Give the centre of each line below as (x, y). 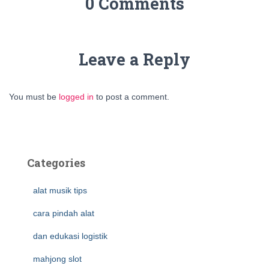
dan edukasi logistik (70, 236)
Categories (56, 163)
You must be (34, 97)
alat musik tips (60, 190)
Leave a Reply (134, 59)
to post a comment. (131, 97)
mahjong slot (57, 259)
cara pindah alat (64, 213)
